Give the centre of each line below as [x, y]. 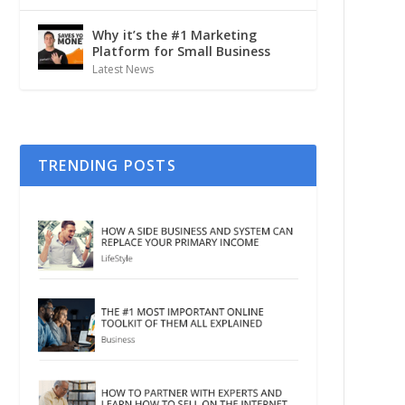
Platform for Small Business [181, 51]
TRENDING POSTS [107, 165]
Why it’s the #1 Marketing [174, 34]
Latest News [122, 69]
